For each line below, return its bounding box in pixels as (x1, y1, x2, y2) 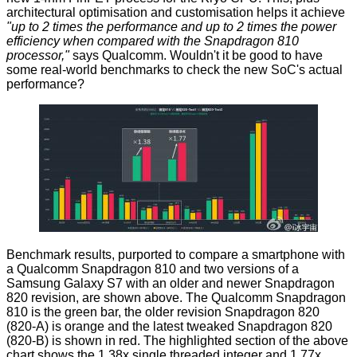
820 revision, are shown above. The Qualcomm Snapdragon (6, 291, 346, 305)
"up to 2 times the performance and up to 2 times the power (6, 20, 336, 34)
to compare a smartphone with (172, 248, 345, 262)
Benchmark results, (6, 248, 118, 262)
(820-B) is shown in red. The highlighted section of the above (6, 334, 348, 348)
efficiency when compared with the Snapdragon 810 (6, 34, 299, 49)
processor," (6, 49, 69, 63)
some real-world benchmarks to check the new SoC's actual (6, 63, 343, 77)
